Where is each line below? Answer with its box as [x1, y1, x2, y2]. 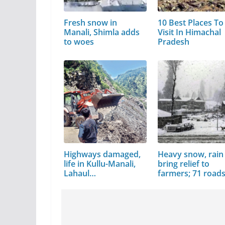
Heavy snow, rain [158, 148, 224, 160]
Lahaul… [64, 167, 96, 179]
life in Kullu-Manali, [64, 158, 136, 169]
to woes [64, 36, 94, 47]
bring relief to [158, 158, 210, 169]
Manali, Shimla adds [64, 26, 140, 38]
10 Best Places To [158, 17, 224, 28]
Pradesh [158, 36, 190, 47]
